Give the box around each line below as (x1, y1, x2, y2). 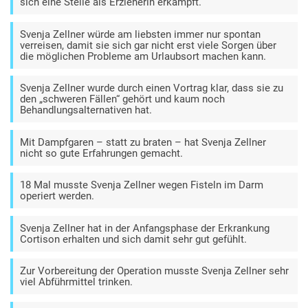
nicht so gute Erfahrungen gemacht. (20, 146, 183, 159)
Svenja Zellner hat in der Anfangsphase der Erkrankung (20, 221, 269, 234)
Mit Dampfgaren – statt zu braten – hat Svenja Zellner (20, 135, 266, 148)
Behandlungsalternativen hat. (20, 104, 152, 117)
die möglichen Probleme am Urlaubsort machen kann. (20, 49, 266, 63)
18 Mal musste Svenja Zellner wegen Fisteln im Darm (20, 179, 263, 192)
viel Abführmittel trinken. (20, 276, 133, 289)
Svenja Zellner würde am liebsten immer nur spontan (20, 27, 261, 41)
